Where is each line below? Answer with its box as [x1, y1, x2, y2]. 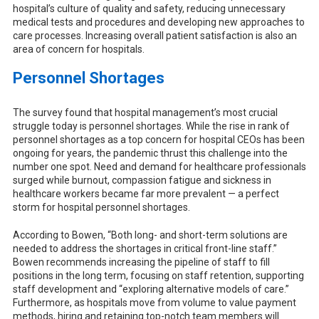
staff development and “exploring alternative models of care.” [12, 283, 289, 295]
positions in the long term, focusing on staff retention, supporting [12, 269, 304, 281]
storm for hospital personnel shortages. [12, 201, 190, 213]
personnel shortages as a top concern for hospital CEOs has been [12, 133, 305, 145]
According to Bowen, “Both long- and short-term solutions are [12, 229, 288, 241]
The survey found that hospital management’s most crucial [12, 106, 278, 118]
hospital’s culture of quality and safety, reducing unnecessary [12, 2, 286, 14]
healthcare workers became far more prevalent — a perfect [12, 187, 279, 199]
